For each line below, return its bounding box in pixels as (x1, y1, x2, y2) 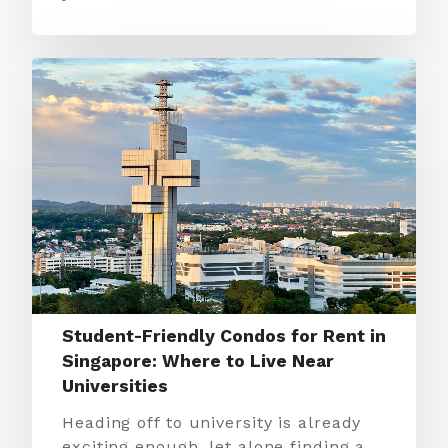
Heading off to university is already (62, 413, 362, 432)
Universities (62, 376, 168, 396)
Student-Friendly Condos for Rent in (62, 326, 386, 346)
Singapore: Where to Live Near (62, 351, 334, 371)
